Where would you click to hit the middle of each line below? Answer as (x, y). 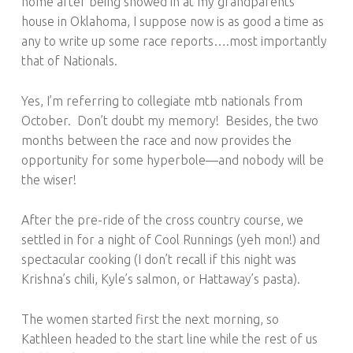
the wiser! (48, 179)
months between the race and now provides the (156, 140)
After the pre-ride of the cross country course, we (162, 219)
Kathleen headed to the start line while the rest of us (169, 338)
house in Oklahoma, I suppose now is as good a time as (172, 22)
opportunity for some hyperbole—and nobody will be (172, 160)
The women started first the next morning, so (150, 319)
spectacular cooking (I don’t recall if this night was (158, 259)
